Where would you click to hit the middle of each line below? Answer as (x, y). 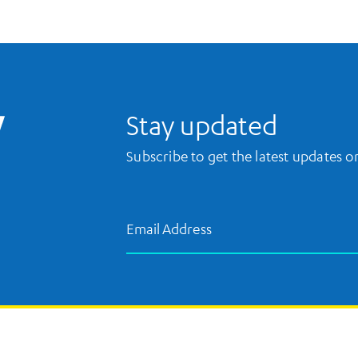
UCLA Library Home (55, 103)
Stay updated (202, 124)
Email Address (169, 228)
